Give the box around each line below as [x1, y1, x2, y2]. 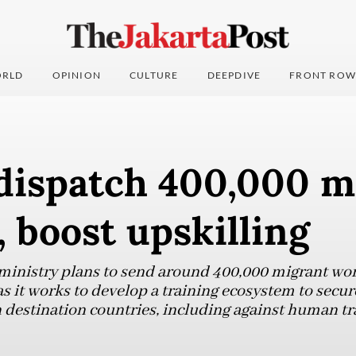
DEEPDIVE [207, 69, 261, 82]
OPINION [52, 69, 102, 82]
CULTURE [130, 69, 179, 82]
